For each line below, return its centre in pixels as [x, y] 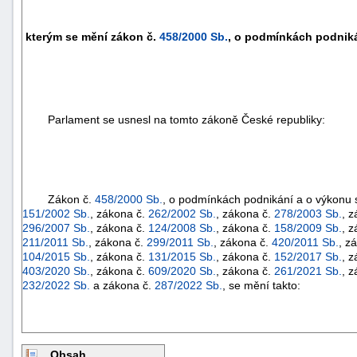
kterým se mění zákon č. [92, 36]
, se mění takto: [261, 285]
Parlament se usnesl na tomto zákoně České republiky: [174, 119]
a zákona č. [122, 285]
